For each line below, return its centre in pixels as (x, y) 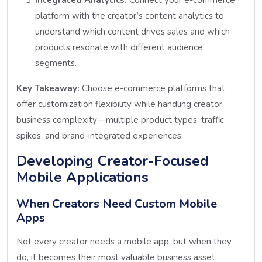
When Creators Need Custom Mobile (117, 204)
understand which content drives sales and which (132, 31)
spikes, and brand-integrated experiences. (100, 135)
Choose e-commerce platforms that (152, 88)
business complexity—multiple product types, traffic (120, 120)
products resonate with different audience (119, 47)
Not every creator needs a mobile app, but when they (124, 241)
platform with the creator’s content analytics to (130, 15)
